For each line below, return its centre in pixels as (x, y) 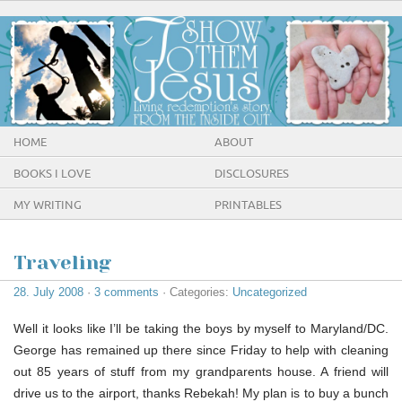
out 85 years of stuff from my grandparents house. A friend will (201, 371)
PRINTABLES (248, 205)
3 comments (127, 292)
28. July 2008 (48, 292)
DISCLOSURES (252, 174)
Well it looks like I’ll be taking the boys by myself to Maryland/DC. (201, 328)
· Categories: (196, 292)
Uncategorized (270, 292)
